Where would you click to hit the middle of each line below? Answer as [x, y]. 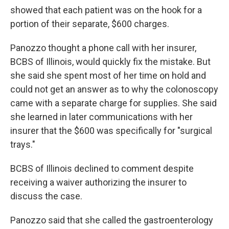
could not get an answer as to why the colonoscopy [114, 89]
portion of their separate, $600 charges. [90, 24]
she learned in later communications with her [101, 117]
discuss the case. [46, 196]
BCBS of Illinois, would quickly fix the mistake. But [110, 62]
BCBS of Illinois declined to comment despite [102, 168]
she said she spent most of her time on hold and [108, 75]
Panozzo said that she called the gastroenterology [112, 220]
